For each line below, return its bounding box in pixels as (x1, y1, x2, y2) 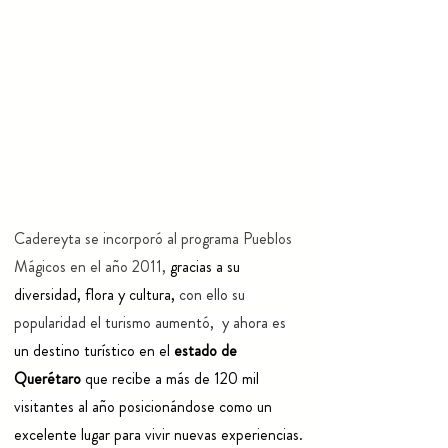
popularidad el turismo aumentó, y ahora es (14, 311, 290, 335)
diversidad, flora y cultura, (14, 283, 175, 307)
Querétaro (14, 367, 81, 391)
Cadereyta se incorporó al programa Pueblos (14, 227, 296, 251)
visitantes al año (14, 395, 119, 419)
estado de (174, 339, 241, 363)
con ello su (175, 283, 249, 307)
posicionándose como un (119, 395, 276, 419)
